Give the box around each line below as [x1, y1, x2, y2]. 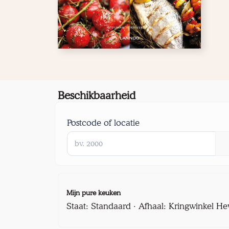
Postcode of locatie [67, 118, 140, 128]
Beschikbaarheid [57, 89, 135, 102]
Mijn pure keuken [66, 188, 121, 197]
